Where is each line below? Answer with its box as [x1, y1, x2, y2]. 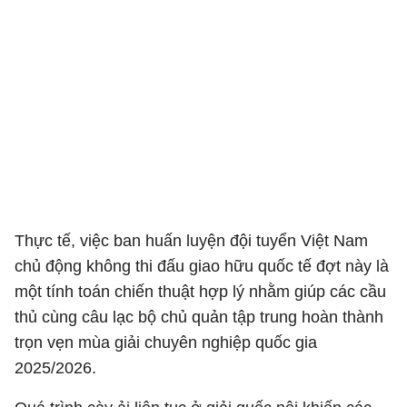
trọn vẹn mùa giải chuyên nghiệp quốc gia [15, 333, 317, 352]
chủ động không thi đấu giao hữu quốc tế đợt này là [15, 257, 389, 275]
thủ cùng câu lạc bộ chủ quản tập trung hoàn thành [15, 308, 383, 326]
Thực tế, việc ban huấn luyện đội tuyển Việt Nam [15, 232, 368, 250]
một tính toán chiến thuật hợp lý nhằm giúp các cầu [15, 283, 386, 301]
